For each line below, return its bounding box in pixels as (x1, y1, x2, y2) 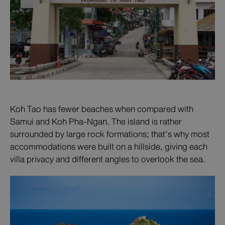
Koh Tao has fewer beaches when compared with (10, 101, 193, 117)
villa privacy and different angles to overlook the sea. (10, 152, 205, 167)
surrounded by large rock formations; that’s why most (10, 127, 209, 142)
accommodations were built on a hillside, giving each (10, 139, 207, 155)
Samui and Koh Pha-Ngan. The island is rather (10, 114, 182, 130)
